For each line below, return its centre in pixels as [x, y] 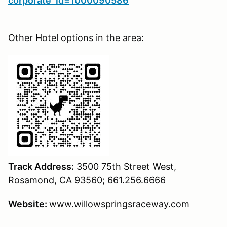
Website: [29, 204]
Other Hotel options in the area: [76, 37]
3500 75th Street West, [125, 166]
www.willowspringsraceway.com [119, 204]
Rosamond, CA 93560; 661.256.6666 [88, 180]
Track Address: [41, 166]
